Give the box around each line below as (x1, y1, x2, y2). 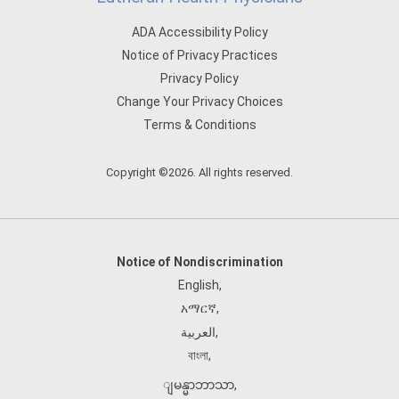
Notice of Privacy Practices (121, 48, 278, 62)
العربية (181, 325, 216, 339)
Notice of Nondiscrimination (116, 255, 283, 269)
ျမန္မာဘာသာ (162, 378, 234, 392)
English (177, 278, 219, 292)
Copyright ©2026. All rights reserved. (106, 166, 293, 179)
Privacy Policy (160, 71, 239, 85)
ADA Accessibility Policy (131, 25, 268, 39)
